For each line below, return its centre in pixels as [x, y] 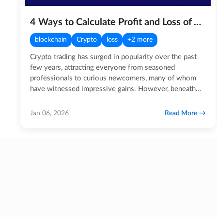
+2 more [140, 40]
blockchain [51, 40]
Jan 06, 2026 [49, 113]
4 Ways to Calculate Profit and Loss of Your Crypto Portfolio [197, 22]
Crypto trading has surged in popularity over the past [113, 57]
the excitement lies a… [65, 100]
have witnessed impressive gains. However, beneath [113, 89]
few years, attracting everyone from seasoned [102, 68]
